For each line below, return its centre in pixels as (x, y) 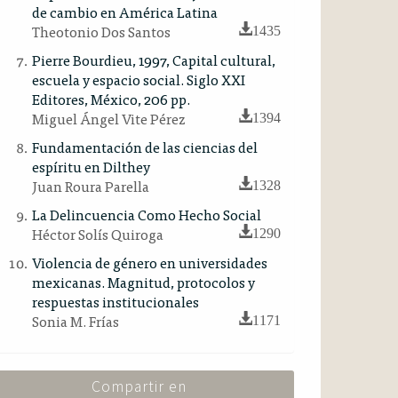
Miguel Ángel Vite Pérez (108, 118)
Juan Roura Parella (91, 186)
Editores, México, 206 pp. (111, 99)
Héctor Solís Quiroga (98, 234)
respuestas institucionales (115, 301)
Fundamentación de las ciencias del (145, 147)
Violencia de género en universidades (150, 262)
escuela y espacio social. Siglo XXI (139, 79)
